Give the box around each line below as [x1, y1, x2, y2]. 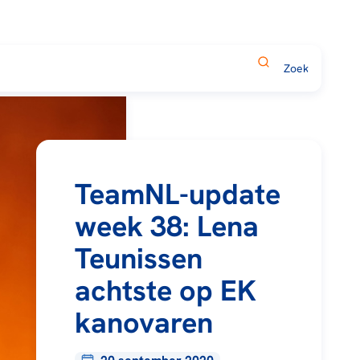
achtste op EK [74, 271, 256, 309]
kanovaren [74, 303, 213, 342]
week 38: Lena [74, 207, 259, 245]
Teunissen [74, 239, 202, 277]
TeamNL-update [74, 174, 280, 213]
